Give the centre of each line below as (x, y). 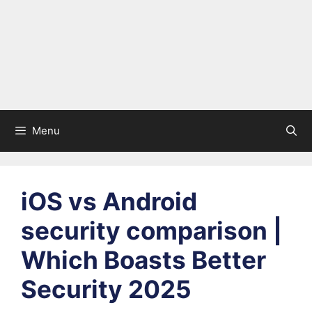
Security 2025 (106, 289)
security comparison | (151, 231)
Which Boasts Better (143, 260)
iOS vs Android (109, 201)
